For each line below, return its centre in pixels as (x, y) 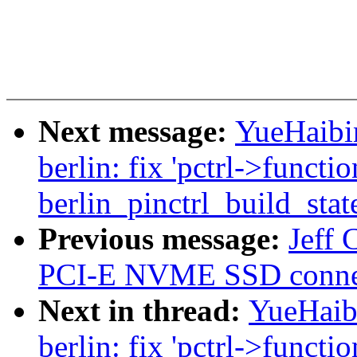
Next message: (137, 131)
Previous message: (163, 239)
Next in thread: (143, 311)
